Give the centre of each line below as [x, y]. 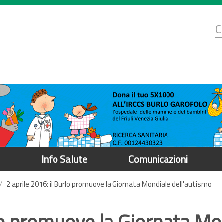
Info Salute [64, 159]
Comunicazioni [158, 159]
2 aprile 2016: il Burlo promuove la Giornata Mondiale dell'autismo [109, 184]
